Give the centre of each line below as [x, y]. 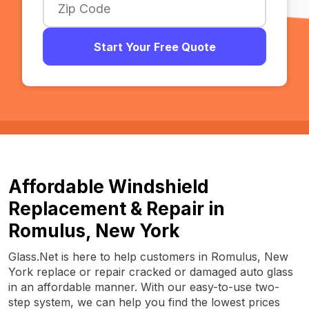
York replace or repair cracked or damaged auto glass [151, 272]
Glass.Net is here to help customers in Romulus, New [148, 257]
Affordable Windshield [109, 187]
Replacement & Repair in [117, 209]
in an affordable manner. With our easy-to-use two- [144, 287]
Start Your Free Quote [154, 47]
